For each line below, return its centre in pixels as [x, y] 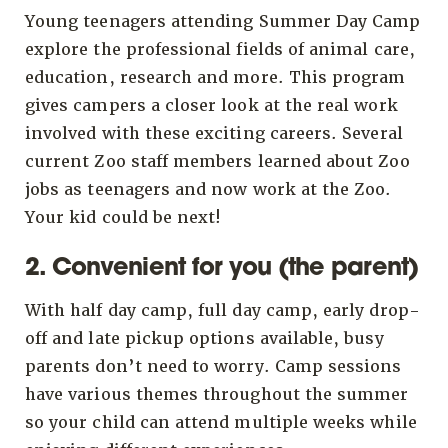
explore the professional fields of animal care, [220, 49]
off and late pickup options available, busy [204, 339]
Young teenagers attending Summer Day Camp [223, 21]
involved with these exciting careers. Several [214, 133]
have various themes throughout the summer [217, 395]
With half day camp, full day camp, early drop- [222, 311]
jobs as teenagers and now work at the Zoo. [208, 189]
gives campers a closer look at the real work [211, 105]
